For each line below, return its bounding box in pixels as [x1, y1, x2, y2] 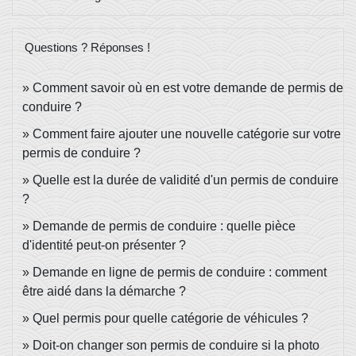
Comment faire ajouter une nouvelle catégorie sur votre [33, 127, 341, 141]
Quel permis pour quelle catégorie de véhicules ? [33, 311, 308, 326]
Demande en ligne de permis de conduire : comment [33, 265, 327, 280]
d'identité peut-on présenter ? [22, 238, 186, 253]
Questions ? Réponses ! [25, 41, 150, 55]
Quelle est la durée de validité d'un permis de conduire [33, 173, 339, 188]
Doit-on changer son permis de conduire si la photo [33, 339, 319, 353]
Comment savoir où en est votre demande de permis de [33, 81, 343, 95]
